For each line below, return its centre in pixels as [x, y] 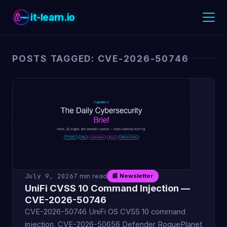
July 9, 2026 [49, 176]
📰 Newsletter [133, 176]
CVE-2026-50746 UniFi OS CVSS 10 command [105, 212]
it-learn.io [53, 17]
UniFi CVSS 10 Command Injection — [107, 188]
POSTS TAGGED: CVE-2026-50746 [101, 59]
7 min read [90, 176]
